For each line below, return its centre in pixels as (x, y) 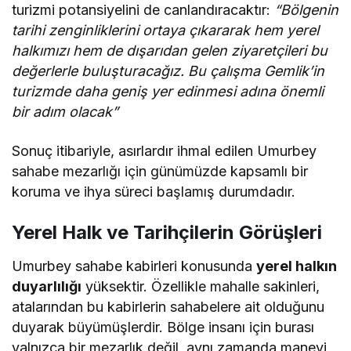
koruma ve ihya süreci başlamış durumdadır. (154, 191)
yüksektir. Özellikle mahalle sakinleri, (201, 286)
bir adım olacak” (65, 111)
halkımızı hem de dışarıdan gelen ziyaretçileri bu (170, 50)
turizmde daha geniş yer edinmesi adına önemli (168, 91)
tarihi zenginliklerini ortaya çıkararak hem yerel (166, 30)
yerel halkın (297, 266)
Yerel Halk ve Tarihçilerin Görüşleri (167, 232)
